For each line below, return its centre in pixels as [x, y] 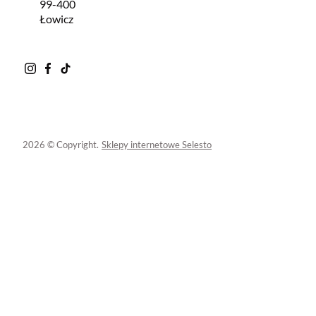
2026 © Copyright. [61, 144]
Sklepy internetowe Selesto [157, 144]
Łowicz [56, 18]
